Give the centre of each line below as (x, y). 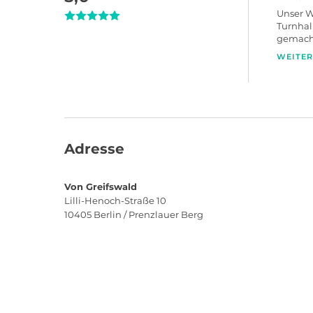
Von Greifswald (101, 187)
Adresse (94, 149)
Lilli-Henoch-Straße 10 (115, 201)
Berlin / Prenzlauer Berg (148, 214)
